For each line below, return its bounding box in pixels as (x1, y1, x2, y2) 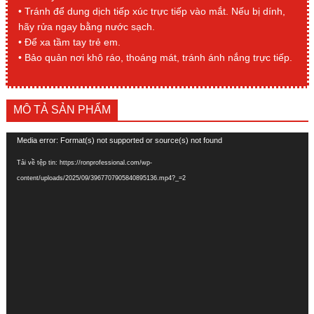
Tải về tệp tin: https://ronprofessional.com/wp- (16, 159, 152, 166)
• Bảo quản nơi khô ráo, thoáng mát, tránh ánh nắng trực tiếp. (18, 52, 292, 63)
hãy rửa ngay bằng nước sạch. (18, 21, 155, 32)
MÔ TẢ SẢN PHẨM (13, 104, 111, 116)
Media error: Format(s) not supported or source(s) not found (16, 136, 222, 144)
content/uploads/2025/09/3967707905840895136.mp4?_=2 (16, 175, 186, 182)
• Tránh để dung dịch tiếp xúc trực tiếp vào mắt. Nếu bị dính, (18, 6, 285, 17)
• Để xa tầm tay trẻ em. (18, 36, 121, 48)
